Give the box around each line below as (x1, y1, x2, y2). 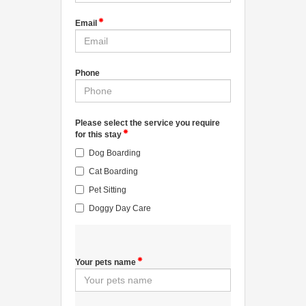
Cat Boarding (89, 166, 138, 176)
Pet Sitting (89, 184, 126, 195)
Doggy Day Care (89, 203, 151, 213)
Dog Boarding (89, 148, 141, 158)
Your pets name (75, 257, 136, 267)
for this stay (75, 129, 122, 139)
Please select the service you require (75, 117, 220, 128)
